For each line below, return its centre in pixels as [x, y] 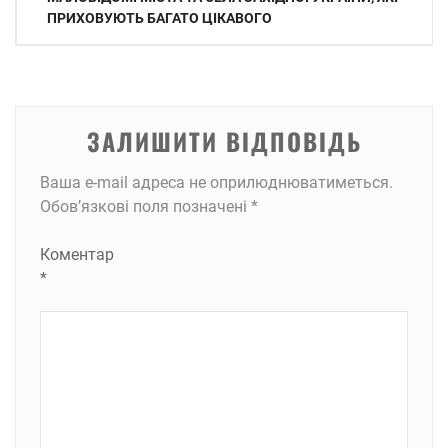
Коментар [77, 254]
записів [51, 23]
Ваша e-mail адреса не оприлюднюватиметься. [216, 182]
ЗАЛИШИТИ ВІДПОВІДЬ [224, 141]
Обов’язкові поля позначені [145, 206]
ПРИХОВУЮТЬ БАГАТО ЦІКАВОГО [159, 18]
